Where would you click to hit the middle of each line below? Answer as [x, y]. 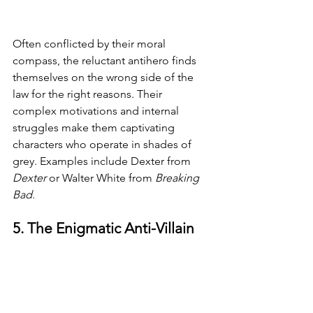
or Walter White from [102, 178]
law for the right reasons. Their [89, 94]
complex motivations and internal [97, 111]
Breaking [179, 178]
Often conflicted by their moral [90, 44]
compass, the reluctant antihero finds [106, 60]
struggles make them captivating [95, 128]
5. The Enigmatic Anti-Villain [103, 228]
